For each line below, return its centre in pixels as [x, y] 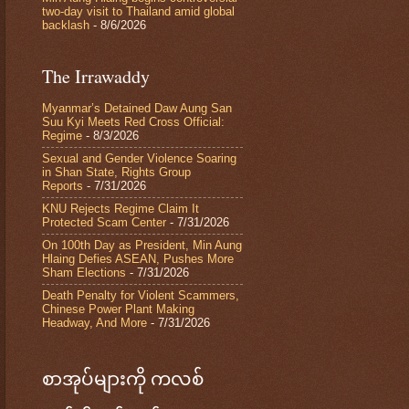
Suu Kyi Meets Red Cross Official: [133, 122]
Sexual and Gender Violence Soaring [139, 159]
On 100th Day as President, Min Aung [142, 246]
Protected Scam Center [104, 223]
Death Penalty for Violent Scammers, [141, 296]
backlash [66, 26]
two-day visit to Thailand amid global [138, 12]
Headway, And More [94, 323]
